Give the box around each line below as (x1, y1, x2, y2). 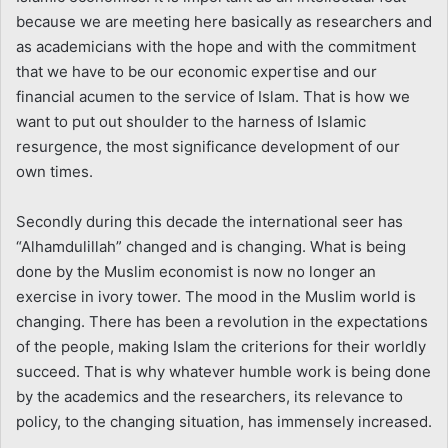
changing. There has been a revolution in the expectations (16, 311, 428, 331)
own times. (16, 161, 93, 181)
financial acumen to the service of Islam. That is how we (16, 86, 410, 106)
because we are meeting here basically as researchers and (16, 11, 432, 31)
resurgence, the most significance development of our (16, 136, 400, 156)
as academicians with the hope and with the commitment (16, 36, 416, 56)
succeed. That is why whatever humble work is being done (16, 361, 431, 381)
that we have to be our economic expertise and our (16, 61, 377, 81)
